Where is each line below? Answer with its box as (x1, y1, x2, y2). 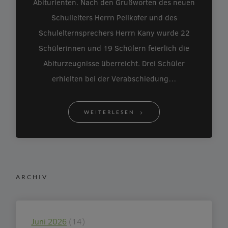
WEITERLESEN (84, 109, 135, 116)
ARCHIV (16, 173, 48, 181)
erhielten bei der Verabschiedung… (52, 73, 176, 84)
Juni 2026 (31, 216, 67, 227)
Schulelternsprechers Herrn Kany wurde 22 (38, 27, 190, 38)
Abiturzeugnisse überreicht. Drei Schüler (43, 58, 185, 69)
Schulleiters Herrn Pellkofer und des (51, 12, 177, 23)
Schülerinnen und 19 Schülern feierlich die (39, 43, 189, 53)
